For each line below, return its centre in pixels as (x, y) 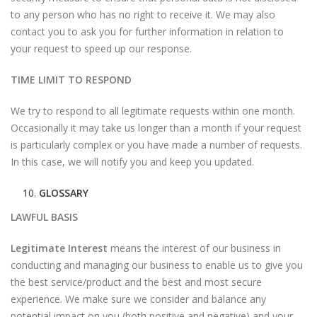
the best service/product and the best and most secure (136, 282)
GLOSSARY (64, 193)
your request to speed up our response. (101, 48)
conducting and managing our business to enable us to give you (157, 265)
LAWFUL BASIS (44, 217)
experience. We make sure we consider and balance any (138, 299)
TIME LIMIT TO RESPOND (71, 80)
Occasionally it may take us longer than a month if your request (156, 128)
